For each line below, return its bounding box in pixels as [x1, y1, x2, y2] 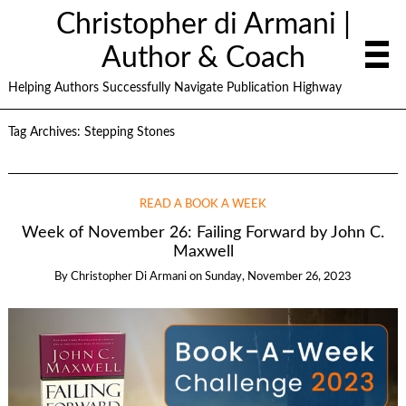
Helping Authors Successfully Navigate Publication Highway [7, 81, 342, 94]
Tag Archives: [7, 126, 84, 139]
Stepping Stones [83, 126, 175, 139]
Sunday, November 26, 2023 [205, 271, 352, 284]
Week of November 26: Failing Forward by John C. [22, 225, 384, 241]
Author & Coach [101, 43, 305, 72]
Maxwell [172, 244, 234, 260]
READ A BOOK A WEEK [140, 198, 266, 210]
